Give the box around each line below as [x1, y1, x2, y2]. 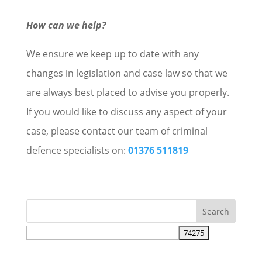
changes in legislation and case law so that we [26, 67, 227, 80]
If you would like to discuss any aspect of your [26, 105, 227, 118]
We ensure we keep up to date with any [26, 47, 199, 60]
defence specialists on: [26, 144, 128, 157]
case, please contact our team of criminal [26, 125, 208, 137]
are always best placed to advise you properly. [26, 86, 229, 99]
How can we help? [26, 19, 106, 32]
